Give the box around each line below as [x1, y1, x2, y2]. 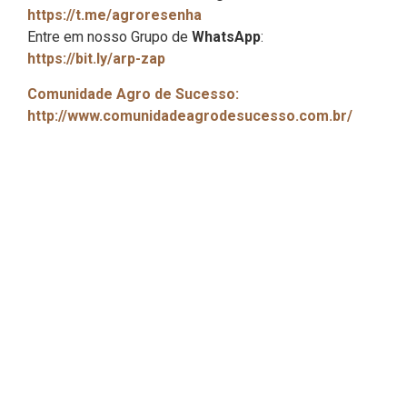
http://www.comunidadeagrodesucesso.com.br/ [27, 106, 352, 124]
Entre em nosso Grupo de [27, 28, 192, 46]
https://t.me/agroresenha [27, 6, 202, 25]
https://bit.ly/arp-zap [27, 50, 165, 68]
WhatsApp [192, 28, 261, 46]
